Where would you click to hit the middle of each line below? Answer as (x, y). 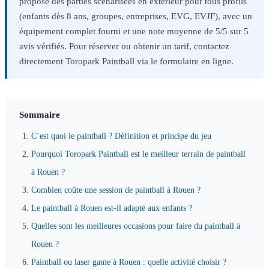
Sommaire (40, 115)
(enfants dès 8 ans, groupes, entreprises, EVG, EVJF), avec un (136, 16)
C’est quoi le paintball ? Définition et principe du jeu (121, 136)
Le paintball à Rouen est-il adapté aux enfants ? (112, 208)
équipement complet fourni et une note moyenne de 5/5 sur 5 (134, 31)
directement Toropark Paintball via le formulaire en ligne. (126, 61)
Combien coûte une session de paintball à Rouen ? (116, 190)
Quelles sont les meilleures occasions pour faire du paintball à (136, 226)
